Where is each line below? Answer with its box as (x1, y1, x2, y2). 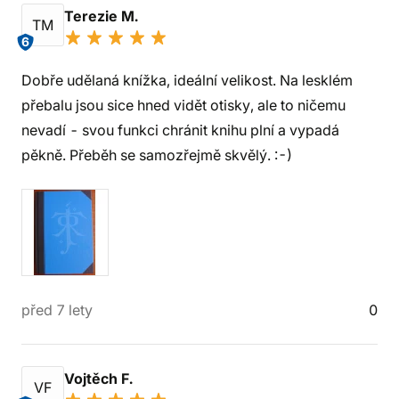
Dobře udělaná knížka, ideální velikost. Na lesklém (21, 71, 353, 89)
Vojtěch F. (64, 370, 136, 387)
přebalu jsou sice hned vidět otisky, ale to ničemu (21, 96, 346, 114)
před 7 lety (21, 301, 93, 319)
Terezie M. (64, 7, 142, 25)
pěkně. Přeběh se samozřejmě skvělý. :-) (21, 146, 292, 164)
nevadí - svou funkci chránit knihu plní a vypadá (21, 121, 339, 139)
